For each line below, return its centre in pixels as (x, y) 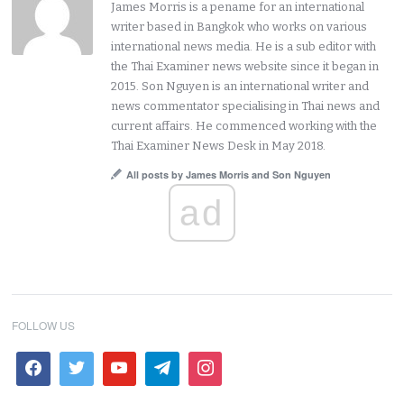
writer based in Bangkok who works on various (239, 27)
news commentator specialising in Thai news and (246, 106)
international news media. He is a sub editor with (244, 47)
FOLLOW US (44, 326)
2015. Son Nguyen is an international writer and (240, 87)
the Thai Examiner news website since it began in (245, 67)
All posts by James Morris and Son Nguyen (229, 175)
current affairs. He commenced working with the (244, 126)
